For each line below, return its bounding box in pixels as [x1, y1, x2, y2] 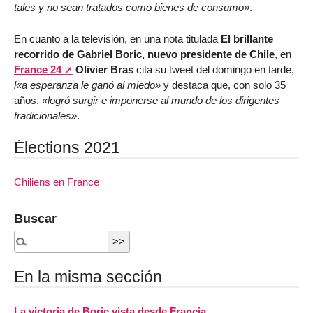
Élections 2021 [14, 138, 120, 157]
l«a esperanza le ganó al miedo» [14, 79, 161, 92]
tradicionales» [14, 110, 77, 122]
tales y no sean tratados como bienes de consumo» [14, 1, 249, 14]
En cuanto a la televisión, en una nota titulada [14, 33, 221, 45]
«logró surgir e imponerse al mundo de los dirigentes [42, 94, 279, 107]
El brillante [221, 33, 273, 45]
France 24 [14, 64, 61, 76]
